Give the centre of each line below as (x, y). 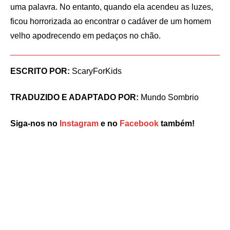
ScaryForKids (96, 71)
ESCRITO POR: (40, 71)
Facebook (139, 123)
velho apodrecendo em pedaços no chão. (85, 36)
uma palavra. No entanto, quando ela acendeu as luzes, (112, 7)
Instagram (79, 123)
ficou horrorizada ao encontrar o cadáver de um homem (111, 21)
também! (178, 123)
